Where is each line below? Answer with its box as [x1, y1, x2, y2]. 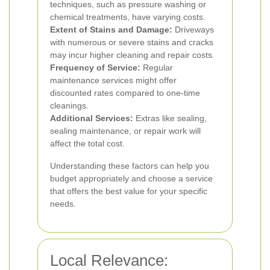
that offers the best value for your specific [50, 186, 207, 196]
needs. [50, 199, 76, 209]
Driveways [172, 25, 214, 34]
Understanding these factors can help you [50, 161, 209, 171]
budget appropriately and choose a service [50, 174, 213, 183]
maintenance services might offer [50, 75, 177, 85]
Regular [140, 63, 173, 72]
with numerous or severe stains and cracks [50, 37, 213, 47]
